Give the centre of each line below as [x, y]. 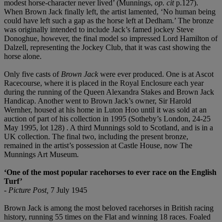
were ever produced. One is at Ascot [156, 74]
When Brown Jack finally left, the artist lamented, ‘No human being [110, 11]
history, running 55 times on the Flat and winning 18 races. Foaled [107, 217]
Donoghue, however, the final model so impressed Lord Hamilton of [111, 38]
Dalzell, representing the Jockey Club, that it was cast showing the [107, 47]
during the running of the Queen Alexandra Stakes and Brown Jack [109, 92]
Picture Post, [29, 190]
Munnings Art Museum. [41, 154]
